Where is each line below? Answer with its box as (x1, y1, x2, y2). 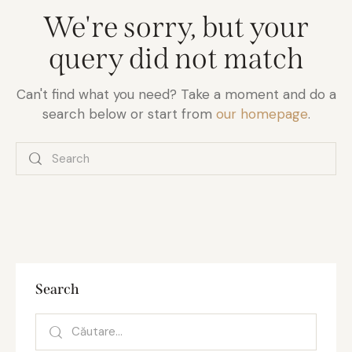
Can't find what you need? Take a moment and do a (16, 85, 336, 103)
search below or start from (42, 104, 216, 123)
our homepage (215, 104, 308, 123)
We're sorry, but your (43, 9, 309, 45)
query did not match (48, 40, 304, 76)
